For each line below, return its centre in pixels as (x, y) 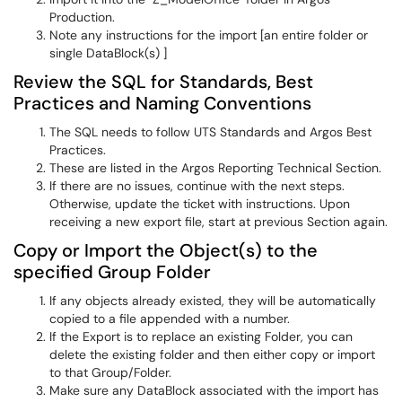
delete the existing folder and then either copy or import (212, 354)
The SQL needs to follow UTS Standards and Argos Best (210, 132)
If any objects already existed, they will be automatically (213, 301)
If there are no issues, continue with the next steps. (197, 186)
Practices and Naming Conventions (162, 103)
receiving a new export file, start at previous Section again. (218, 222)
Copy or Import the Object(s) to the (166, 250)
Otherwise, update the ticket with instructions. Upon (200, 204)
